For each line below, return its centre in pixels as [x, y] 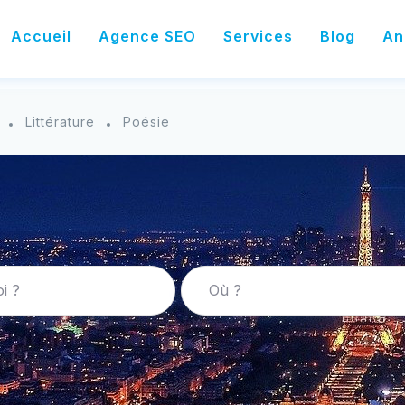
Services [258, 36]
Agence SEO [147, 36]
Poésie [146, 122]
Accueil [41, 36]
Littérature [60, 122]
